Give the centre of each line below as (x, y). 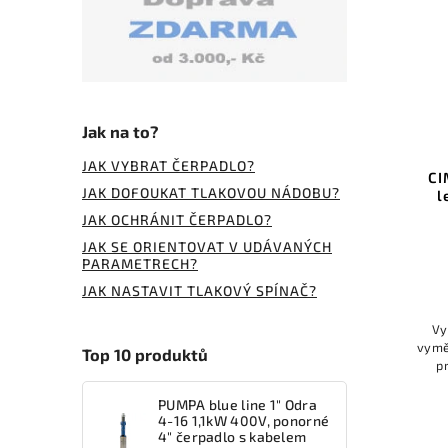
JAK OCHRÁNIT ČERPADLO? (177, 219)
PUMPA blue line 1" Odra (237, 404)
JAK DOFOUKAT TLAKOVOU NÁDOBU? (211, 192)
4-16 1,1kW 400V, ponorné (244, 420)
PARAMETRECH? (140, 263)
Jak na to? (120, 131)
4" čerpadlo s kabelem (232, 436)
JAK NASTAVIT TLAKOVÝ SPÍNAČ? (199, 290)
